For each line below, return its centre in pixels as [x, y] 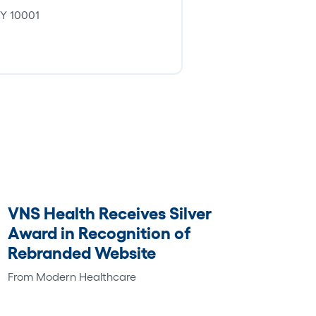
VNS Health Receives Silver [109, 213]
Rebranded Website [81, 253]
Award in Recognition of [99, 233]
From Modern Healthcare [72, 276]
